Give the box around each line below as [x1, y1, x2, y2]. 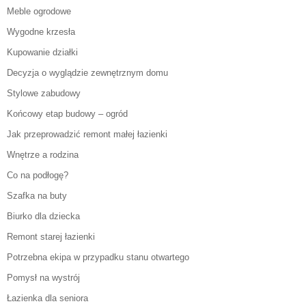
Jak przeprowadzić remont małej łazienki [7, 129, 167, 140]
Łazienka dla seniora [7, 293, 88, 304]
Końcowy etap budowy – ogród [7, 109, 128, 120]
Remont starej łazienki [7, 232, 95, 242]
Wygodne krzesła [7, 27, 75, 38]
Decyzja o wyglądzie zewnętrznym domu [7, 68, 168, 79]
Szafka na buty [7, 191, 67, 201]
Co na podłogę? [7, 170, 68, 181]
